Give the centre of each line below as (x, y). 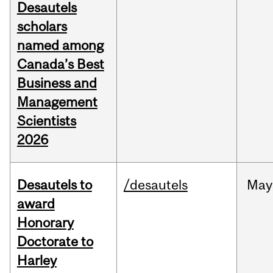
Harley (37, 261)
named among (60, 45)
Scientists (46, 121)
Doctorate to (55, 242)
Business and (57, 83)
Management (57, 102)
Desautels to (54, 185)
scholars (42, 27)
